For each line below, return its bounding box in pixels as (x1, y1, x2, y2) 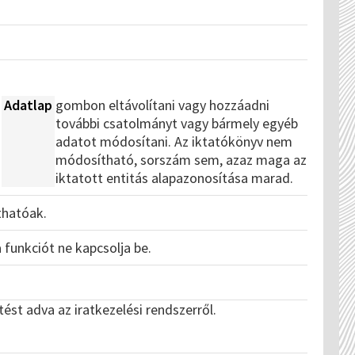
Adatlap (4, 96, 52, 114)
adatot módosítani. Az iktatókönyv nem (55, 132, 292, 151)
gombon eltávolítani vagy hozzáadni (55, 96, 269, 114)
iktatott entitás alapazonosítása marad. (55, 169, 293, 187)
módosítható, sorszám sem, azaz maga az (55, 151, 307, 169)
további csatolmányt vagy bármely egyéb (55, 114, 298, 132)
